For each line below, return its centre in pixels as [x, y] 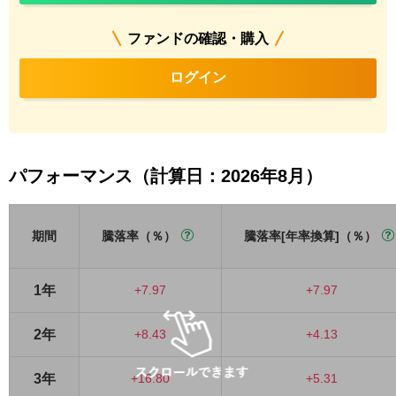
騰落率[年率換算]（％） [310, 236]
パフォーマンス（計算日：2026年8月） [166, 176]
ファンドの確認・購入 [198, 38]
